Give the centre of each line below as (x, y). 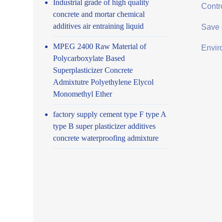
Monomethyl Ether (83, 94)
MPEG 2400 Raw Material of (100, 46)
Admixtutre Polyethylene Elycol (104, 82)
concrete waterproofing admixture (106, 138)
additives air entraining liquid (99, 26)
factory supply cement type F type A (110, 114)
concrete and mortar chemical (99, 14)
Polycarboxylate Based (89, 58)
